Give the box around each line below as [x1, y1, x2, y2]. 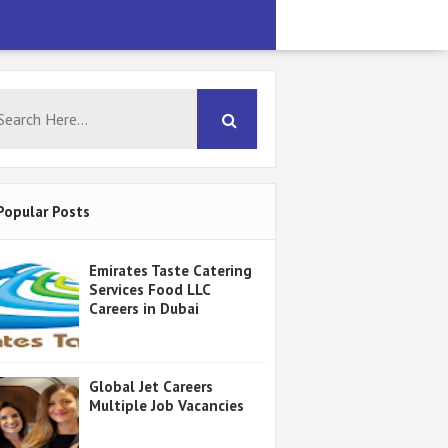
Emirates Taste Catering [89, 261, 252, 281]
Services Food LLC [89, 280, 210, 300]
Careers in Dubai [89, 299, 199, 319]
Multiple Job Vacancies [89, 395, 244, 415]
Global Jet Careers [89, 376, 213, 396]
